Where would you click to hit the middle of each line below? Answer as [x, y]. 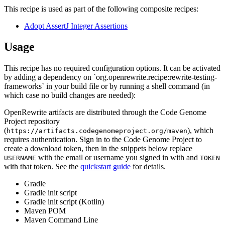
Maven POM [45, 211]
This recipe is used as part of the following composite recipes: [101, 9]
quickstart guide [105, 167]
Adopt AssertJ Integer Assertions [76, 26]
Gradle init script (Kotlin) [64, 202]
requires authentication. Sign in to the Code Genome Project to [103, 140]
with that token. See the [41, 167]
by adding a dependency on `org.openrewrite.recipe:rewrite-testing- [110, 77]
